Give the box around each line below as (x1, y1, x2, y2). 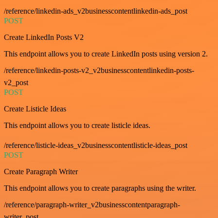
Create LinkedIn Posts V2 (4, 33, 84, 41)
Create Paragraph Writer (4, 167, 78, 176)
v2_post (4, 78, 28, 87)
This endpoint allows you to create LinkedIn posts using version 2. (4, 49, 208, 58)
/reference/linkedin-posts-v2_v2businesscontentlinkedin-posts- (4, 66, 194, 74)
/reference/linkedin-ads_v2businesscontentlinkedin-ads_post (4, 6, 187, 15)
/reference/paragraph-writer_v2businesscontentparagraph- (4, 200, 180, 209)
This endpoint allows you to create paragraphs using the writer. (4, 183, 196, 192)
